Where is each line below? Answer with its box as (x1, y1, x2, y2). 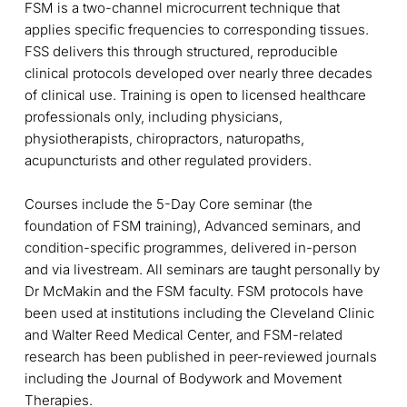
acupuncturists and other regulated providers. (24, 152, 312, 170)
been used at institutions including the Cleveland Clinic (24, 304, 374, 323)
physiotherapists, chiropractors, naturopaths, (24, 130, 304, 148)
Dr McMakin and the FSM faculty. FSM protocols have (24, 283, 363, 301)
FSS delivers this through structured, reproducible (24, 43, 338, 61)
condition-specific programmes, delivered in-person (24, 239, 357, 257)
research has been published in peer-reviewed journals (24, 348, 377, 366)
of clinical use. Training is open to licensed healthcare (24, 86, 366, 104)
